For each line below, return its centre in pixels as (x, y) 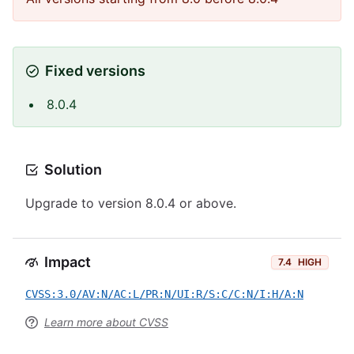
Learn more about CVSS (106, 322)
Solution (73, 169)
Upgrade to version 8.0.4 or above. (131, 203)
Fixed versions (95, 71)
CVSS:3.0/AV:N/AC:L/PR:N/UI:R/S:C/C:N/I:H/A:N (164, 294)
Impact (68, 262)
